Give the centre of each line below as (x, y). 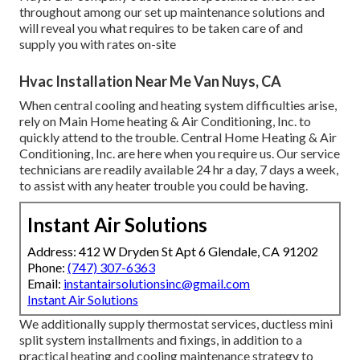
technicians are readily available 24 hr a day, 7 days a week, (179, 170)
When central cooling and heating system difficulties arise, (178, 105)
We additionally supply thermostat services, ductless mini (176, 324)
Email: (45, 284)
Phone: (47, 268)
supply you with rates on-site (98, 44)
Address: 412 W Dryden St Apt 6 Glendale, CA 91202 (173, 252)
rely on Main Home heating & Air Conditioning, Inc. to (165, 121)
